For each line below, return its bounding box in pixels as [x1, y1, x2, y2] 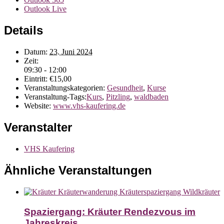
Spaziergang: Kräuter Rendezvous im [24, 206, 195, 217]
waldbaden [134, 92, 168, 101]
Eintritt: [24, 74, 47, 83]
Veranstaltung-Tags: [24, 92, 86, 101]
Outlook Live [24, 4, 66, 13]
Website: [24, 101, 51, 110]
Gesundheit [107, 83, 143, 92]
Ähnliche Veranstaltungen [4, 163, 152, 177]
